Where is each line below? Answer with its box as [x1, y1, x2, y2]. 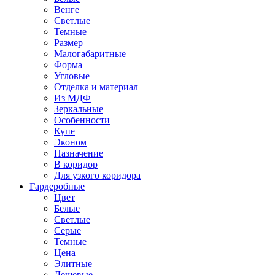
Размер [54, 37, 83, 48]
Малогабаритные [54, 48, 126, 59]
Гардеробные [29, 181, 85, 192]
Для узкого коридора [54, 170, 141, 180]
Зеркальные [54, 104, 103, 114]
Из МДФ [54, 93, 91, 103]
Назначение [54, 148, 103, 158]
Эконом [54, 137, 87, 147]
